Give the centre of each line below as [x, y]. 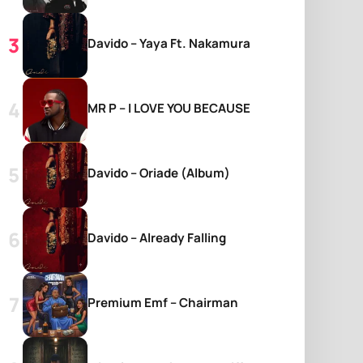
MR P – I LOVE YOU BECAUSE [169, 108]
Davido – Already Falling [157, 238]
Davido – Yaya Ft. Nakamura [169, 43]
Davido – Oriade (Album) [159, 173]
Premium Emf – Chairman [163, 303]
